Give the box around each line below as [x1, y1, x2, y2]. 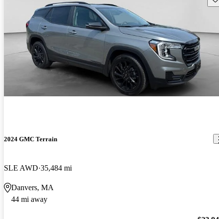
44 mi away [11, 195, 47, 203]
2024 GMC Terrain [4, 135, 57, 143]
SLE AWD [4, 163, 38, 172]
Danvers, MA [11, 183, 54, 192]
